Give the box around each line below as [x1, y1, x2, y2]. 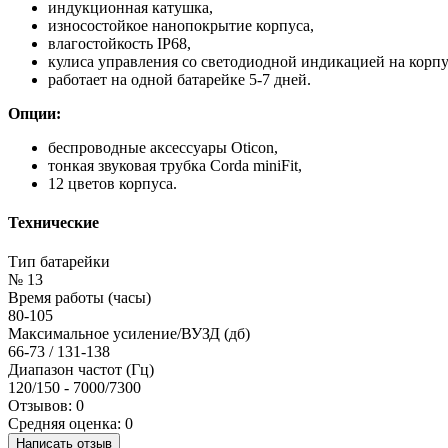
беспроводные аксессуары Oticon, [48, 138, 278, 156]
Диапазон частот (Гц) [8, 361, 154, 379]
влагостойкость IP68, [48, 34, 195, 52]
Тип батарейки [8, 253, 110, 271]
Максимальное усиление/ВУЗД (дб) [8, 325, 250, 343]
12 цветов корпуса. [48, 174, 177, 192]
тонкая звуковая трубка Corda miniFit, [48, 156, 302, 174]
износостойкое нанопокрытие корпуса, [48, 16, 314, 34]
